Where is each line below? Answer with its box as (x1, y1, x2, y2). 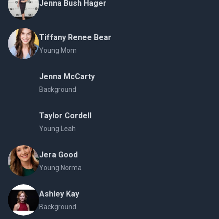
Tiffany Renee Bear (39, 33, 111, 43)
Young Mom (39, 46, 77, 55)
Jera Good (39, 150, 78, 160)
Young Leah (39, 125, 76, 133)
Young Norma (39, 164, 82, 172)
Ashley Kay (39, 189, 79, 199)
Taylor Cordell (39, 111, 91, 121)
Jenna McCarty (39, 72, 95, 82)
